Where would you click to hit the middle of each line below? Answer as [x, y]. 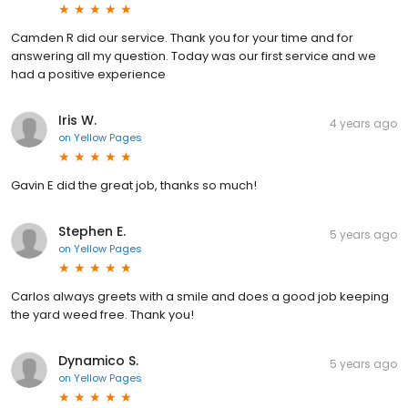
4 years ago [363, 123]
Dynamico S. [98, 360]
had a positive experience [88, 74]
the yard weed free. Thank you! [102, 314]
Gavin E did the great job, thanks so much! [134, 185]
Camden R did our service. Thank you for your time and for [182, 37]
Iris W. [77, 120]
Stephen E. [92, 231]
